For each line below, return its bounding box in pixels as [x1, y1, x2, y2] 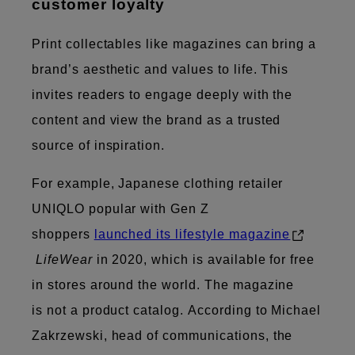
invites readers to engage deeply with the [32, 87, 293, 101]
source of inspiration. [32, 138, 170, 152]
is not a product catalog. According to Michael [32, 303, 322, 317]
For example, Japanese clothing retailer [32, 176, 284, 190]
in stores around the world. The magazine [32, 277, 295, 292]
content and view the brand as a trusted [32, 113, 281, 127]
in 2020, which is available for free [92, 252, 315, 266]
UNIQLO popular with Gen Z [32, 201, 210, 216]
